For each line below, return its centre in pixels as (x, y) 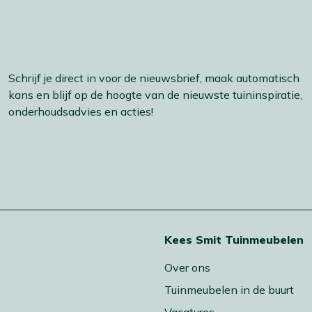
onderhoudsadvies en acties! (81, 111)
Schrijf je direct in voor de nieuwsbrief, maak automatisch (154, 78)
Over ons (187, 267)
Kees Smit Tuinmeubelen (234, 239)
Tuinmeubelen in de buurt (229, 289)
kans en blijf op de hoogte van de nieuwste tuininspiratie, (155, 94)
